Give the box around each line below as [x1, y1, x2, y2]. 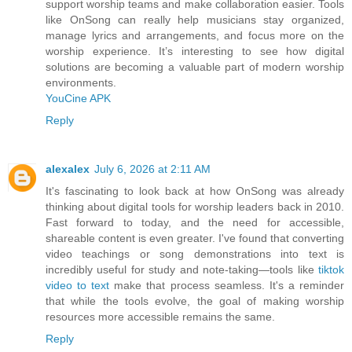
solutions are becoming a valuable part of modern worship [46, 60, 344, 73]
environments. [46, 75, 116, 89]
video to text [46, 278, 110, 291]
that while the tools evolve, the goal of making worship [46, 294, 344, 307]
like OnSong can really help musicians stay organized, [46, 13, 344, 26]
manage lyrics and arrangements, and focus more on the [46, 28, 344, 42]
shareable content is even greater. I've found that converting [46, 231, 344, 244]
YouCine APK [46, 91, 111, 104]
